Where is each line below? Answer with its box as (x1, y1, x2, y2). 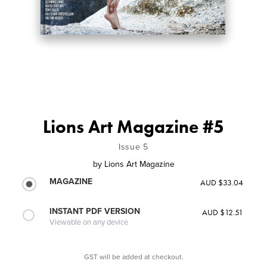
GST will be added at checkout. (83, 252, 184, 261)
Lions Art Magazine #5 (43, 115, 224, 138)
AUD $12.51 (201, 206, 243, 218)
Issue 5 (119, 141, 148, 152)
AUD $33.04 (200, 176, 243, 188)
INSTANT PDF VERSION (49, 206, 141, 216)
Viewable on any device (49, 217, 129, 227)
